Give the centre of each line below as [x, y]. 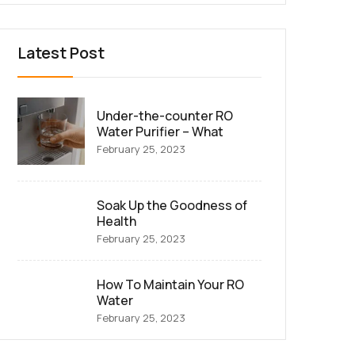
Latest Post [61, 53]
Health [116, 221]
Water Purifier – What [160, 132]
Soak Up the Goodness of [172, 205]
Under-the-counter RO [165, 116]
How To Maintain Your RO [170, 284]
